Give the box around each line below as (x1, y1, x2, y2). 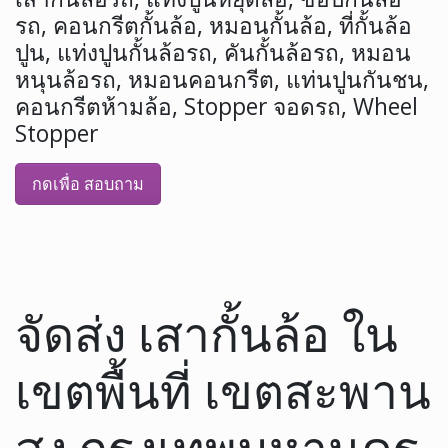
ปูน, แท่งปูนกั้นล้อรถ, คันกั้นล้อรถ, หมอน (15, 37, 411, 69)
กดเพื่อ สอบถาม (32, 173, 144, 196)
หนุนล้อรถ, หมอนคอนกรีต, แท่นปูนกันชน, (15, 64, 429, 96)
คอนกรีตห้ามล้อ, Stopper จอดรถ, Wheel (15, 91, 418, 123)
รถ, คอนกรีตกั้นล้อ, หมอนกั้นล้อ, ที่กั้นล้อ (15, 10, 412, 42)
